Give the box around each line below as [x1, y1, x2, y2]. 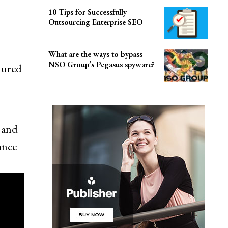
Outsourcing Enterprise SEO [48, 16, 143, 27]
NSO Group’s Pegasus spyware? [48, 59, 155, 70]
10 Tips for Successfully [48, 6, 127, 17]
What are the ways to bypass [48, 49, 143, 60]
